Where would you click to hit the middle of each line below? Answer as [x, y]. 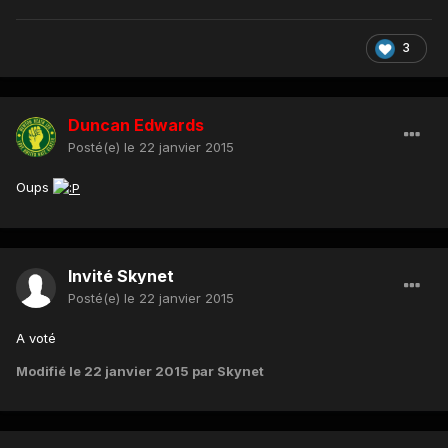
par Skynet [226, 371]
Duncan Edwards [136, 125]
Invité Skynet [121, 276]
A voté [36, 338]
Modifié [42, 371]
